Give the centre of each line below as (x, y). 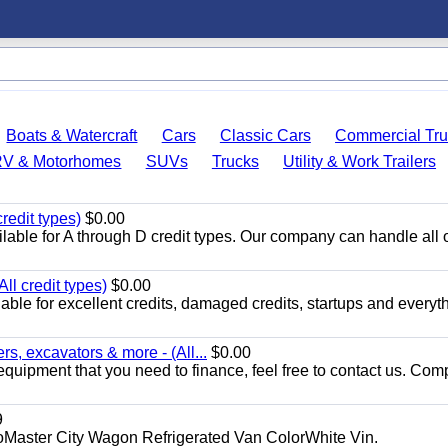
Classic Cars (265, 135)
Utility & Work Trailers (360, 161)
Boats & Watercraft (72, 135)
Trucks (235, 161)
